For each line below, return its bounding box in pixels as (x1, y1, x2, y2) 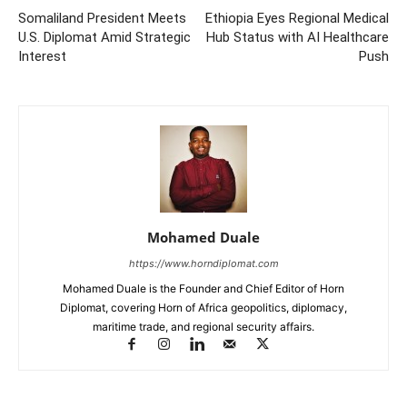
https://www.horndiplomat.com (128, 256, 279, 270)
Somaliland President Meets (18, 9, 186, 26)
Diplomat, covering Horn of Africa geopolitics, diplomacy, (60, 300, 347, 314)
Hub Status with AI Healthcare (206, 28, 389, 45)
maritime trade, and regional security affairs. (93, 319, 314, 333)
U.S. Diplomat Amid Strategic (18, 28, 191, 45)
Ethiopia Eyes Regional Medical (205, 9, 389, 26)
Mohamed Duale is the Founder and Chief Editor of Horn (63, 281, 344, 295)
